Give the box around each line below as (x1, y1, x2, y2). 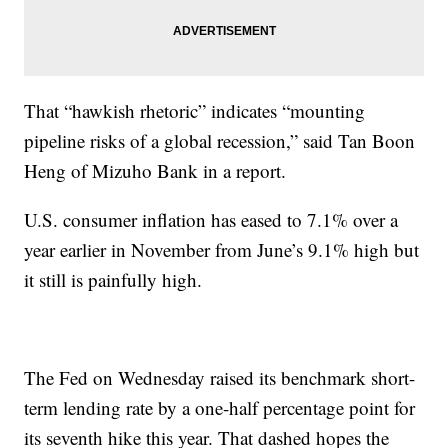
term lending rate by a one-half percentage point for (24, 395, 416, 421)
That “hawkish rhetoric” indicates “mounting (24, 98, 366, 124)
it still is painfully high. (24, 267, 203, 293)
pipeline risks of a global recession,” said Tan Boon (24, 128, 416, 154)
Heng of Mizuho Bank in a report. (24, 158, 287, 184)
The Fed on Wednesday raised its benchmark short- (24, 365, 416, 391)
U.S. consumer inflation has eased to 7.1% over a (24, 207, 399, 233)
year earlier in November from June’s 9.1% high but (24, 237, 420, 263)
